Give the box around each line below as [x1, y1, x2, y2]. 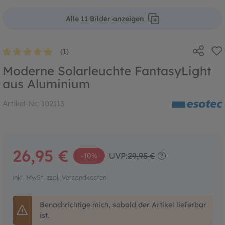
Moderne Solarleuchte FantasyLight [3, 63, 211, 78]
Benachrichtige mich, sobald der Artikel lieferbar [40, 200, 206, 209]
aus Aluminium [3, 76, 90, 91]
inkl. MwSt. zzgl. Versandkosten [47, 173, 106, 181]
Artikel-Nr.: [3, 98, 39, 108]
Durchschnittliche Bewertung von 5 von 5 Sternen [2, 55, 167, 64]
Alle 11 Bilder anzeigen [66, 14, 144, 23]
